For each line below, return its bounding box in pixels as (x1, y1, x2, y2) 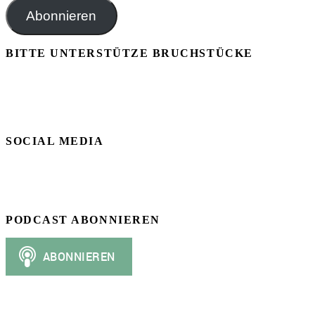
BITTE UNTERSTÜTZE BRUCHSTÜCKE (6, 47, 253, 60)
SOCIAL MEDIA (6, 135, 104, 148)
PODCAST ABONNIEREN (6, 213, 160, 226)
